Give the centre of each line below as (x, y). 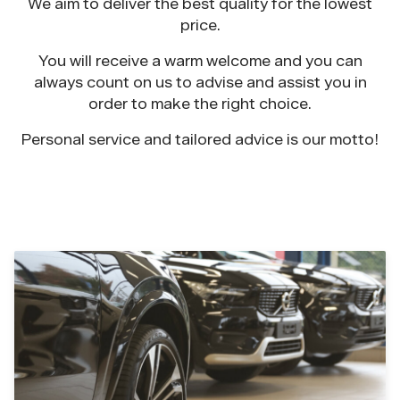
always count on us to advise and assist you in (200, 83)
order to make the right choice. (200, 104)
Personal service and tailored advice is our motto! (200, 140)
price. (200, 25)
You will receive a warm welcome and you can (200, 61)
